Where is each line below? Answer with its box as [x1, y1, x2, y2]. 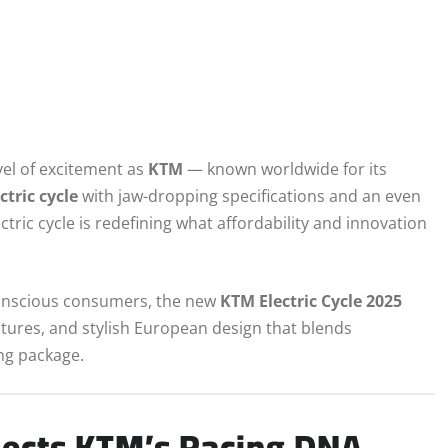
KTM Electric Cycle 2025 [220, 290, 402, 313]
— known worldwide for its [183, 158, 387, 181]
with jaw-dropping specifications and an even [78, 185, 421, 208]
